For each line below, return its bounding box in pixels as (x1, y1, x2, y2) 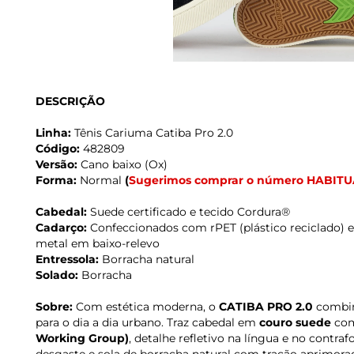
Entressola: (36, 252, 99, 267)
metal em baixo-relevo (36, 236, 160, 251)
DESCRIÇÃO (36, 94, 105, 109)
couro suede (259, 315, 331, 330)
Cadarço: (36, 220, 87, 235)
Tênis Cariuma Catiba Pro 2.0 (71, 126, 233, 141)
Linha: (36, 126, 71, 141)
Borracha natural (99, 252, 194, 267)
